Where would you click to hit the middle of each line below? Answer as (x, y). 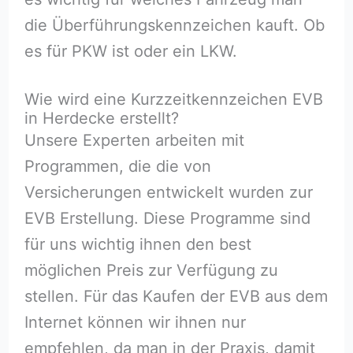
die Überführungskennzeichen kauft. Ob (174, 25)
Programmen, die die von (117, 166)
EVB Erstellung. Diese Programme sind (167, 218)
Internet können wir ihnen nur (135, 322)
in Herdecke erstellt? (101, 118)
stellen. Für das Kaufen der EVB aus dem (176, 296)
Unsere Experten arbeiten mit (134, 140)
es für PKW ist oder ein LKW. (130, 51)
